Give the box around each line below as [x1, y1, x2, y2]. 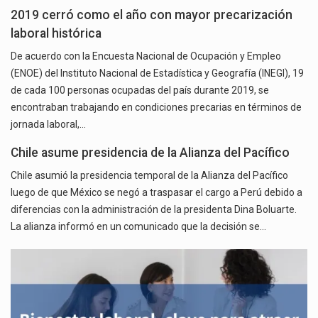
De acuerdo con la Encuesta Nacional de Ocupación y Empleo [11, 50, 281, 62]
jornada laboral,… [11, 119, 86, 131]
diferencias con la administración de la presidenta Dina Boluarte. [11, 204, 297, 216]
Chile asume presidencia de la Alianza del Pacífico [11, 146, 290, 160]
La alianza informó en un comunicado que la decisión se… [11, 221, 266, 233]
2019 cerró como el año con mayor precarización [11, 8, 292, 23]
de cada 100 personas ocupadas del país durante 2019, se [11, 84, 269, 97]
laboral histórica [11, 26, 102, 41]
